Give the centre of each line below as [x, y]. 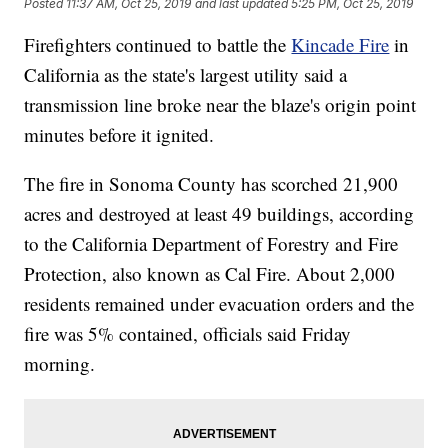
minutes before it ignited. [119, 135]
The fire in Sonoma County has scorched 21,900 [211, 184]
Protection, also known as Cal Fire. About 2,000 [210, 274]
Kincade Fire [340, 45]
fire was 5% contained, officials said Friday [188, 334]
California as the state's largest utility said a [186, 75]
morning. [60, 364]
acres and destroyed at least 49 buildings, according [219, 214]
